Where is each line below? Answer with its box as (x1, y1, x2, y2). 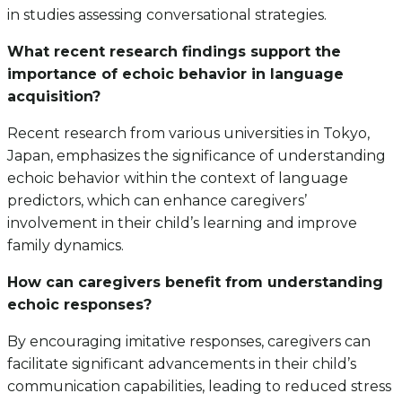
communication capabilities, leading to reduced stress (7, 377, 391, 395)
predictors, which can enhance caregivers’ (7, 191, 307, 209)
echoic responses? (7, 295, 152, 313)
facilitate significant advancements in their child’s (7, 354, 356, 372)
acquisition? (7, 87, 100, 105)
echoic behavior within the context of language (7, 169, 348, 187)
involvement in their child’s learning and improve (7, 214, 357, 232)
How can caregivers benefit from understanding (7, 273, 383, 291)
